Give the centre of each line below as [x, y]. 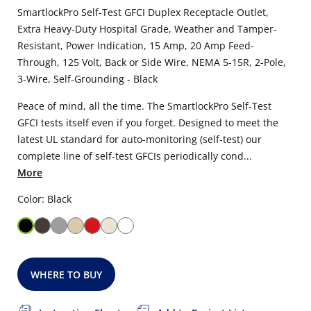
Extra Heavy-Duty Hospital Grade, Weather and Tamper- [147, 29]
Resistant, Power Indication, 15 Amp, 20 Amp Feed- [136, 45]
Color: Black [44, 199]
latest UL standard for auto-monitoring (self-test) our [140, 139]
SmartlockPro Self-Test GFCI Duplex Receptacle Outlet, [143, 12]
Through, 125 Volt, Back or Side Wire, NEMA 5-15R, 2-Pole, [152, 62]
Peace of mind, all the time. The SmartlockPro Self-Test [144, 106]
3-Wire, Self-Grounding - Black [87, 79]
